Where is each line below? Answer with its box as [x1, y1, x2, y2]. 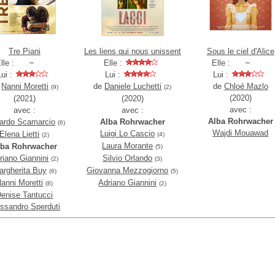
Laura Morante [102, 141, 153, 150]
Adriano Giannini [98, 178, 157, 187]
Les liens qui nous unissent [83, 47, 181, 56]
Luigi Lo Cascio [100, 129, 155, 138]
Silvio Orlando [103, 153, 153, 163]
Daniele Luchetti [104, 82, 162, 91]
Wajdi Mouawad [212, 128, 269, 137]
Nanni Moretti [1, 82, 49, 91]
